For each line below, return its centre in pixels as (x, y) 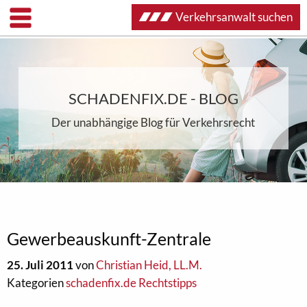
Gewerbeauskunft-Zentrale (109, 238)
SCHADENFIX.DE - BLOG (153, 98)
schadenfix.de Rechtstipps (131, 283)
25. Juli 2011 (40, 265)
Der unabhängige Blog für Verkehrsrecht (153, 122)
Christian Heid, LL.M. (149, 265)
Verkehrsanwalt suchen (234, 17)
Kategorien (36, 283)
